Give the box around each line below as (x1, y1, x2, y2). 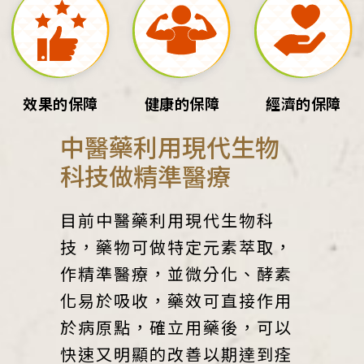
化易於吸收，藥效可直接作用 (60, 288, 292, 313)
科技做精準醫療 (60, 158, 231, 194)
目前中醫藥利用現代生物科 (60, 208, 275, 232)
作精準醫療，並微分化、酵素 (60, 262, 292, 286)
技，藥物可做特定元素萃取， (60, 235, 292, 259)
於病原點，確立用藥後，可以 (60, 315, 292, 340)
